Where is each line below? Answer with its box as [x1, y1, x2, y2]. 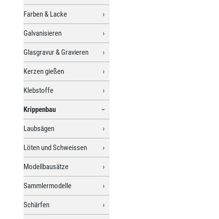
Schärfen [23, 200, 49, 209]
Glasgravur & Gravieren [23, 47, 88, 57]
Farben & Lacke [23, 9, 67, 19]
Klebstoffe [23, 86, 53, 95]
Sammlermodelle [23, 181, 71, 190]
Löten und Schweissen [23, 143, 87, 152]
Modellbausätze [23, 162, 68, 171]
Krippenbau [23, 105, 56, 114]
